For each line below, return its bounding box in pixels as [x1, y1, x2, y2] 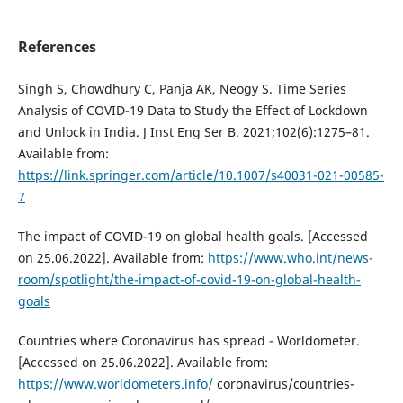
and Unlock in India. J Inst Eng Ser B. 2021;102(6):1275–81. [17, 122, 370, 140]
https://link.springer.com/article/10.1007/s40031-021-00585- [17, 166, 384, 184]
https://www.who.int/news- [207, 248, 373, 266]
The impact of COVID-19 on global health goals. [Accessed [17, 227, 368, 245]
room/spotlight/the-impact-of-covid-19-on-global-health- [17, 270, 361, 288]
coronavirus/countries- [212, 374, 354, 392]
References [17, 36, 96, 57]
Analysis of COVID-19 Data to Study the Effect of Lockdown [17, 101, 368, 119]
